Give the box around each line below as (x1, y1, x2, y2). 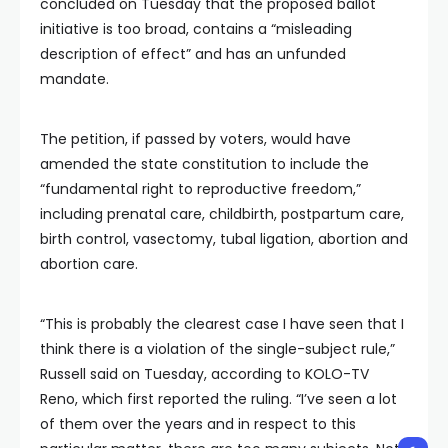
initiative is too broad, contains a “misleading (40, 18, 352, 39)
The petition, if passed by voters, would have (40, 128, 351, 149)
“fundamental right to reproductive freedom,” (40, 178, 361, 199)
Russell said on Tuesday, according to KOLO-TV (40, 363, 369, 384)
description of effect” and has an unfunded (40, 43, 346, 64)
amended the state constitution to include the (40, 153, 369, 174)
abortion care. (40, 253, 138, 274)
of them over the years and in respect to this (40, 413, 356, 434)
